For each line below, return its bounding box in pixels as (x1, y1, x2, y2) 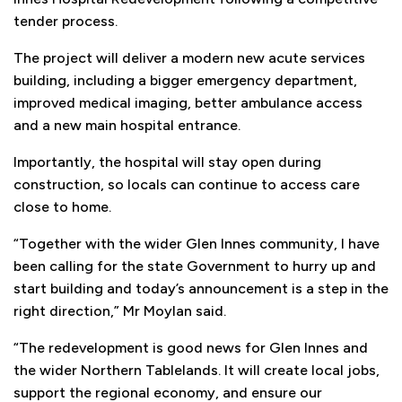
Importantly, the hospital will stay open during (13, 153, 321, 171)
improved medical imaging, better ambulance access (13, 94, 363, 112)
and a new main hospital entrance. (13, 117, 240, 135)
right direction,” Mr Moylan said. (13, 302, 226, 320)
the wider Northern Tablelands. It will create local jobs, (13, 362, 380, 380)
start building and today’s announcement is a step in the (13, 280, 389, 298)
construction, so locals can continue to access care (13, 176, 360, 194)
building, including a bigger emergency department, (13, 72, 357, 90)
